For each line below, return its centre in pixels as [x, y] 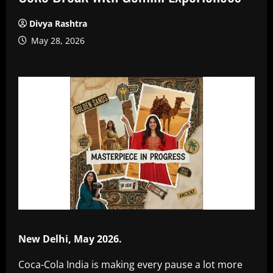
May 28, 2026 [57, 41]
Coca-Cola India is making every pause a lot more [130, 265]
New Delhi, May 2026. [70, 239]
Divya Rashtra [58, 23]
